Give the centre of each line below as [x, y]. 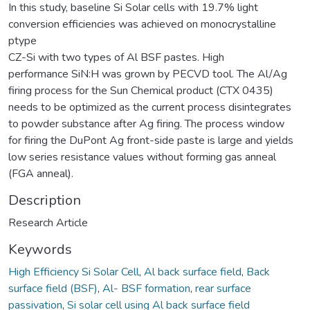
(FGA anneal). [41, 173]
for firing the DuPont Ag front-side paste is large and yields [151, 140]
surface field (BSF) [53, 288]
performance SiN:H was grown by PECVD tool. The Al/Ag [148, 74]
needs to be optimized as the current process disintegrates [150, 107]
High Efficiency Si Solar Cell [74, 272]
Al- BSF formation [146, 288]
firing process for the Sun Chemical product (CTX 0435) [141, 90]
